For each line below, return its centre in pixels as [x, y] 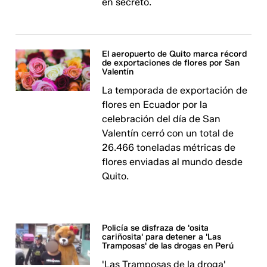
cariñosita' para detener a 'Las [162, 237]
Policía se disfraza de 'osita [156, 228]
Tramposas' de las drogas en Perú [168, 246]
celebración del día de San [162, 119]
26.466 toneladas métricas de [169, 148]
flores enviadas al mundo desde [173, 162]
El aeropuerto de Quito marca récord [175, 54]
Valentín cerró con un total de [168, 133]
